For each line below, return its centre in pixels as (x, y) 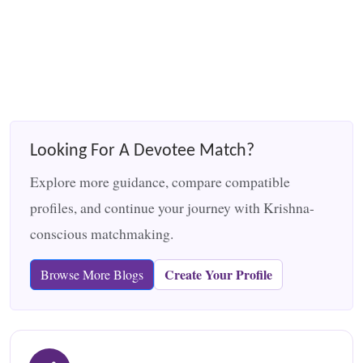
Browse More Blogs (92, 274)
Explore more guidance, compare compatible (160, 181)
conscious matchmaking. (102, 233)
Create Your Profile (218, 274)
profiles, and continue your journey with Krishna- (172, 207)
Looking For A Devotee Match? (142, 151)
